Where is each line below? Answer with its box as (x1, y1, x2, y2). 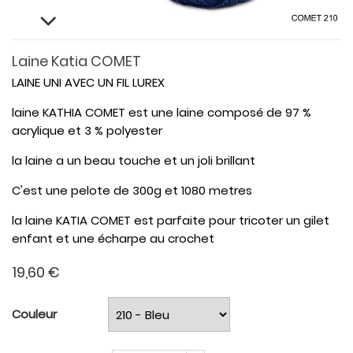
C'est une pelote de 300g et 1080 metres (12, 182, 252, 199)
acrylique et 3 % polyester (12, 122, 162, 139)
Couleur (12, 306, 57, 322)
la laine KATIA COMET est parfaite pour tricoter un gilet (12, 212, 329, 229)
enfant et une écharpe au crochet (12, 230, 214, 247)
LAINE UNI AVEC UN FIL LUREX (12, 74, 165, 91)
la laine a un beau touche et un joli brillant (12, 152, 255, 169)
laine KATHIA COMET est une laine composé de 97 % (12, 104, 311, 121)
